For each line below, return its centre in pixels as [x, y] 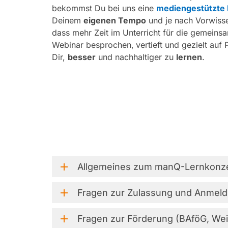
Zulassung [150, 193]
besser [82, 57]
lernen [189, 57]
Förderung [150, 219]
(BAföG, [194, 219]
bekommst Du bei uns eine [104, 8]
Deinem [68, 20]
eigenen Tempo [115, 20]
